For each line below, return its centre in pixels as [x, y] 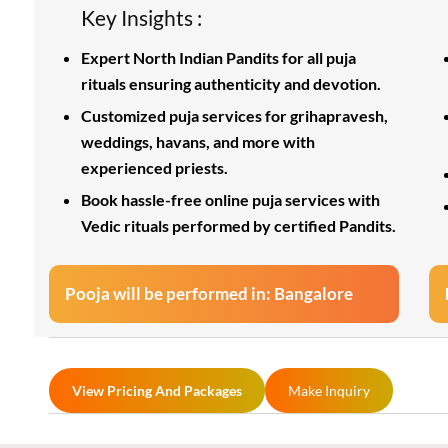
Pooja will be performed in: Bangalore [209, 293]
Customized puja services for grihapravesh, [234, 115]
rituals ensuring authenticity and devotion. [231, 83]
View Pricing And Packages [157, 390]
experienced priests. [154, 167]
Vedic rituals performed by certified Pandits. [238, 225]
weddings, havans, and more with [198, 141]
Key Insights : [141, 17]
